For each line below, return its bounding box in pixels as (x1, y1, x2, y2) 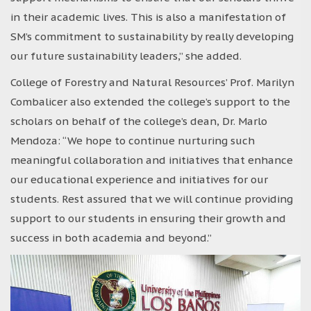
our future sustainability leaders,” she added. (10, 49, 242, 62)
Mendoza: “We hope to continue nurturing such (10, 133, 255, 147)
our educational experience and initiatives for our (10, 172, 268, 186)
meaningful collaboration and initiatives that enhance (10, 153, 293, 167)
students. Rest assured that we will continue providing (10, 192, 293, 205)
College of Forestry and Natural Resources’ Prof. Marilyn (10, 75, 294, 89)
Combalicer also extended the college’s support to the (10, 94, 290, 108)
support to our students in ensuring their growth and (10, 211, 286, 225)
